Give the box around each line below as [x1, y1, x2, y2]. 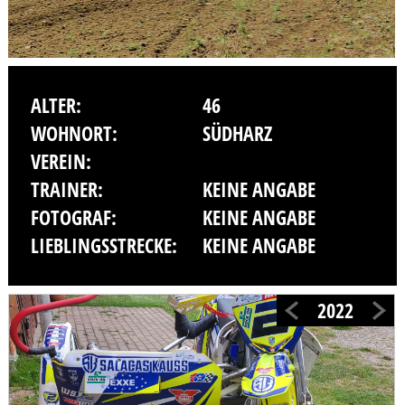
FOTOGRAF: [30, 203, 117, 232]
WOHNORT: [30, 119, 118, 148]
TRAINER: [30, 175, 103, 204]
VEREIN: [30, 147, 91, 176]
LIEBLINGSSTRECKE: [30, 231, 177, 260]
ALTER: [30, 91, 81, 120]
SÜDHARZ [202, 119, 272, 148]
